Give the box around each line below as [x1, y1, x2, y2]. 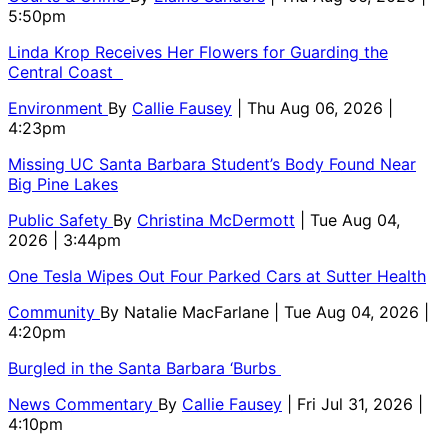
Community [8, 302, 100, 323]
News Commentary [8, 394, 158, 415]
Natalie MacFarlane [124, 302, 274, 323]
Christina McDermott [137, 210, 295, 231]
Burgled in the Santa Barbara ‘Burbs [8, 358, 281, 379]
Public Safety [8, 210, 113, 231]
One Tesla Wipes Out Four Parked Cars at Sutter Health [8, 266, 426, 287]
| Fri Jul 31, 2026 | [287, 394, 423, 415]
